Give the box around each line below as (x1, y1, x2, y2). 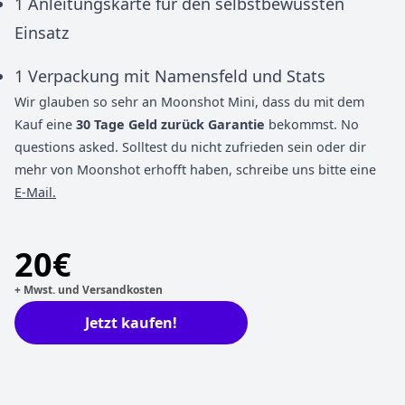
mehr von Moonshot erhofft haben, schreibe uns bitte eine (14, 161, 376, 178)
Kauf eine (14, 116, 72, 133)
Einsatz (14, 22, 69, 43)
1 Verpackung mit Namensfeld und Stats (14, 65, 325, 87)
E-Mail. (14, 184, 56, 201)
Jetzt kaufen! (84, 313, 177, 333)
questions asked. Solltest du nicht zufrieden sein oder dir (14, 138, 366, 155)
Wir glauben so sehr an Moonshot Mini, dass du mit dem (14, 93, 364, 110)
